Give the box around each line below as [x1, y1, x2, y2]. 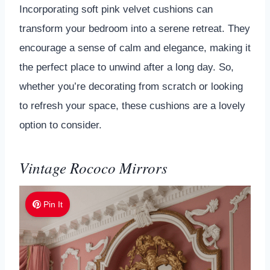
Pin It [43, 199, 63, 209]
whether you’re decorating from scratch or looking [19, 80, 243, 92]
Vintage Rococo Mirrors [19, 157, 168, 178]
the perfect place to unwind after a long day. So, [19, 61, 234, 73]
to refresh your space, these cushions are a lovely [19, 99, 245, 111]
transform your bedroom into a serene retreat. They [19, 22, 250, 34]
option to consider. [19, 119, 102, 131]
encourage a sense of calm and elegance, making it [19, 42, 251, 54]
